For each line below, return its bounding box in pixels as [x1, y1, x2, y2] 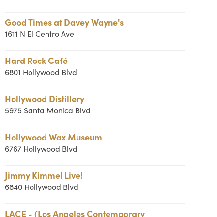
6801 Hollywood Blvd [4, 67, 77, 77]
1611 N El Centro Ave [4, 29, 74, 39]
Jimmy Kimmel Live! [4, 169, 83, 181]
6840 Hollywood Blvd [4, 182, 78, 192]
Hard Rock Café [4, 54, 68, 66]
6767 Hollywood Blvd [4, 143, 77, 154]
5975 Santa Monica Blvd [4, 105, 91, 115]
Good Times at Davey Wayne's [4, 16, 124, 28]
